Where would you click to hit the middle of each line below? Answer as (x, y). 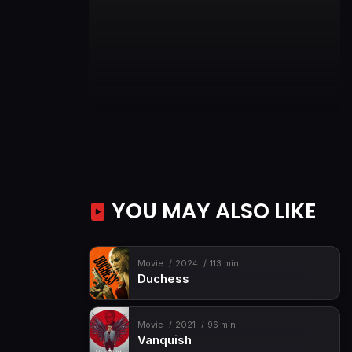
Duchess (163, 279)
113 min (224, 264)
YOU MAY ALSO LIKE (212, 211)
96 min (221, 324)
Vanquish (164, 340)
